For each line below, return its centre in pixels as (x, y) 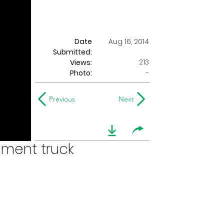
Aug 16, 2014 (129, 41)
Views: (81, 62)
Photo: (81, 73)
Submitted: (72, 52)
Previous (62, 99)
